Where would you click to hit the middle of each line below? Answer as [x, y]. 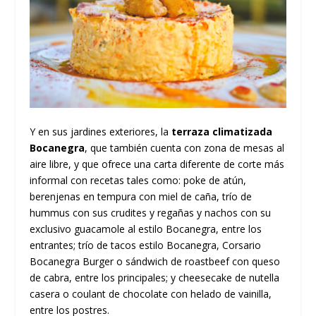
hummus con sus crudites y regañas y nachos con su [151, 213]
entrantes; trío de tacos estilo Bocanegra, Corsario [146, 245]
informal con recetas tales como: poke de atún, [138, 181]
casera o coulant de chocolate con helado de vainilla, [151, 294]
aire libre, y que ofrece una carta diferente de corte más [157, 164]
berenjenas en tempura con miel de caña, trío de [141, 197]
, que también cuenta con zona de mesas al [185, 148]
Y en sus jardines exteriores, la [101, 132]
